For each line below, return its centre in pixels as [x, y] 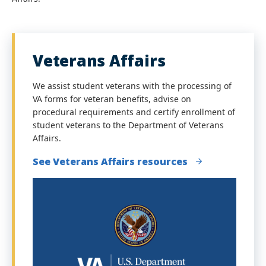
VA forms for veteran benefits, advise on [112, 99]
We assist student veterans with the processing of [132, 86]
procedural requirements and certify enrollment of [134, 112]
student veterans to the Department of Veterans [128, 125]
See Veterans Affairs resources [110, 161]
